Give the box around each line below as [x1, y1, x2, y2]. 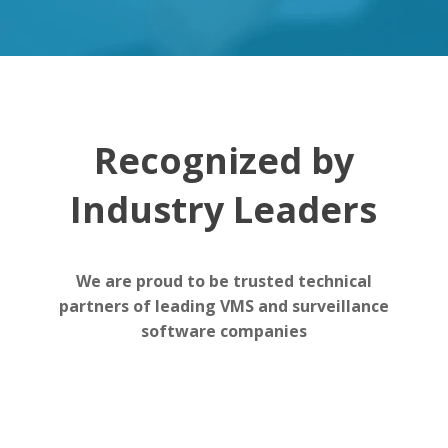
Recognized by [93, 136, 354, 186]
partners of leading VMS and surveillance [58, 295, 389, 318]
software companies [140, 320, 307, 343]
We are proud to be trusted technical [75, 270, 372, 293]
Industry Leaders [70, 185, 378, 235]
